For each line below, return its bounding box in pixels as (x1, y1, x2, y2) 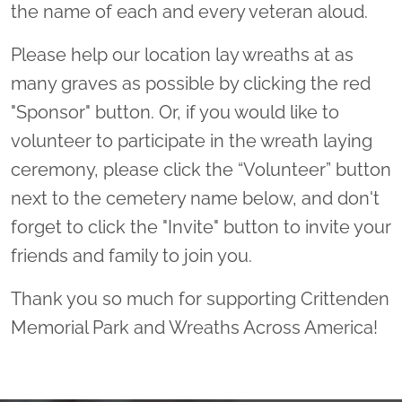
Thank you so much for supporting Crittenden (11, 287, 389, 310)
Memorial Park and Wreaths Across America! (11, 316, 378, 338)
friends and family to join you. (11, 244, 257, 267)
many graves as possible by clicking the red (11, 72, 371, 94)
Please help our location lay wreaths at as (11, 43, 354, 66)
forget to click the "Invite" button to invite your (11, 215, 391, 238)
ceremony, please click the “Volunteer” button (11, 158, 391, 180)
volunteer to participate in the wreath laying (11, 129, 372, 152)
